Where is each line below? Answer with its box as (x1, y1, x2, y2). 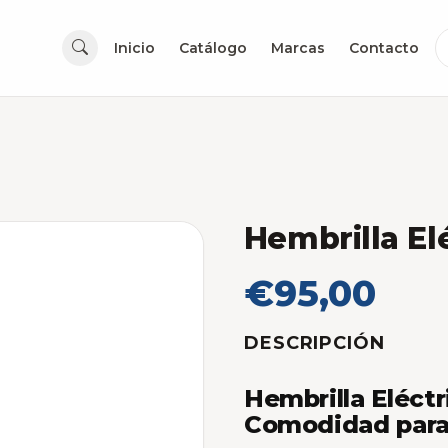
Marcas (271, 39, 325, 57)
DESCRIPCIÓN (243, 332, 385, 354)
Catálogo (179, 39, 247, 57)
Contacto (349, 39, 419, 57)
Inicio (114, 39, 155, 57)
